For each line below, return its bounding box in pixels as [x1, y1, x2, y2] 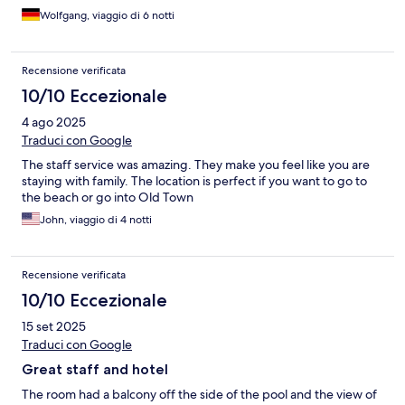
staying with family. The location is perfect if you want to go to [22, 173, 367, 190]
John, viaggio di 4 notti [40, 212, 152, 228]
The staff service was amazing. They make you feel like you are [22, 156, 370, 174]
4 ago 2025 [22, 114, 86, 131]
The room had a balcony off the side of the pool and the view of [22, 386, 377, 403]
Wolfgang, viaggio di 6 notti [40, 8, 174, 24]
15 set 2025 [22, 318, 86, 335]
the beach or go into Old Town [22, 189, 193, 206]
